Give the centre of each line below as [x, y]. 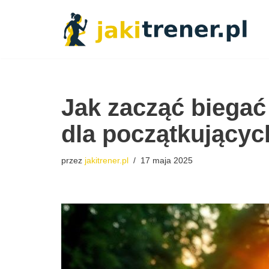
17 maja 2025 [167, 160]
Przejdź [25, 33]
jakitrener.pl [107, 160]
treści [20, 66]
